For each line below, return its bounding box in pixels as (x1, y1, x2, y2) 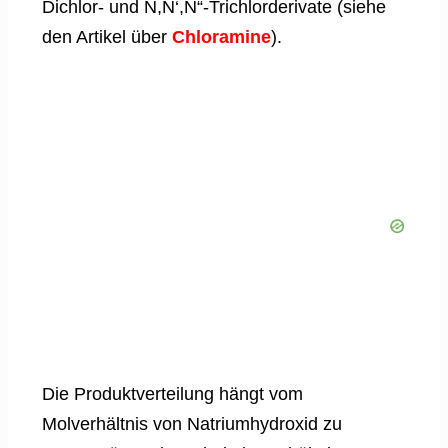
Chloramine (172, 27, 271, 48)
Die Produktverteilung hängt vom (42, 384, 303, 405)
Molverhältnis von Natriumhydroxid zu (42, 414, 342, 435)
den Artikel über (42, 27, 172, 48)
